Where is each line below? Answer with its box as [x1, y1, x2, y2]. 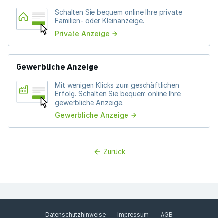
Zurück [103, 147, 125, 156]
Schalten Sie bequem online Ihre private [55, 8, 182, 16]
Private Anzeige [55, 29, 109, 37]
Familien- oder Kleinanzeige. [55, 17, 144, 25]
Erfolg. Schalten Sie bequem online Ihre [55, 90, 181, 98]
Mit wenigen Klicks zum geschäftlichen [55, 81, 179, 89]
